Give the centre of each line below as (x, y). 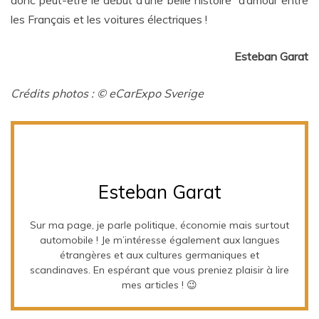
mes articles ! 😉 (159, 284)
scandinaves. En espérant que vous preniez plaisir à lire (159, 270)
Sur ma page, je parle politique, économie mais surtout (159, 225)
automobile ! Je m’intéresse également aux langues (159, 240)
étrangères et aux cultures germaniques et (159, 255)
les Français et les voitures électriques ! (109, 20)
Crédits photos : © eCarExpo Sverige (109, 94)
